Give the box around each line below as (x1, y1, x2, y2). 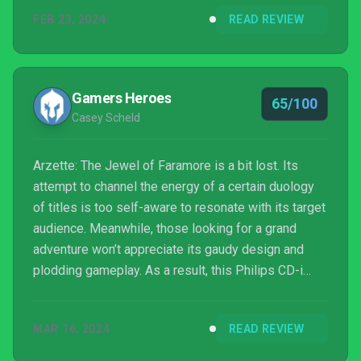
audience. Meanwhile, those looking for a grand (33, 221, 297, 236)
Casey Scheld (72, 111, 140, 124)
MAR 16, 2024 (33, 322, 110, 335)
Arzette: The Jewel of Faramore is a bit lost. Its (33, 158, 298, 173)
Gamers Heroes (72, 89, 172, 106)
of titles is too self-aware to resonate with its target (33, 200, 326, 215)
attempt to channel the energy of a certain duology (33, 179, 314, 194)
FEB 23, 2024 (33, 13, 106, 26)
